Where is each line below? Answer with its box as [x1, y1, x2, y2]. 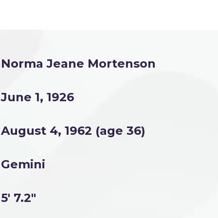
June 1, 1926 [1, 90, 74, 104]
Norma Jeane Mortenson [1, 56, 156, 71]
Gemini [1, 157, 45, 171]
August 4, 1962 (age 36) [1, 124, 145, 138]
